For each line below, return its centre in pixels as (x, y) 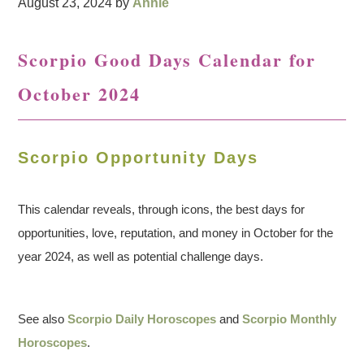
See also (43, 319)
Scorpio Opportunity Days (139, 158)
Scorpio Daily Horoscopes (142, 319)
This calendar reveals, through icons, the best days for (162, 209)
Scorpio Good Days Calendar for (167, 60)
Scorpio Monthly (290, 319)
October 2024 (80, 94)
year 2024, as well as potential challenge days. (141, 256)
